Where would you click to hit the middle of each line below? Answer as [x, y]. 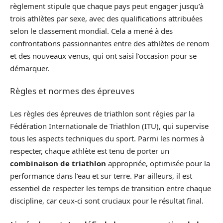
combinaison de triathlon [58, 163]
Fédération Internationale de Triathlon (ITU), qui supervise [109, 126]
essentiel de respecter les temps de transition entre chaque [111, 188]
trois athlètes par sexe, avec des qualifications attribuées [106, 18]
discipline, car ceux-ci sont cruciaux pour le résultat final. [107, 200]
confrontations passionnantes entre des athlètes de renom [110, 43]
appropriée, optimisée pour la [158, 163]
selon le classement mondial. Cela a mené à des [91, 31]
